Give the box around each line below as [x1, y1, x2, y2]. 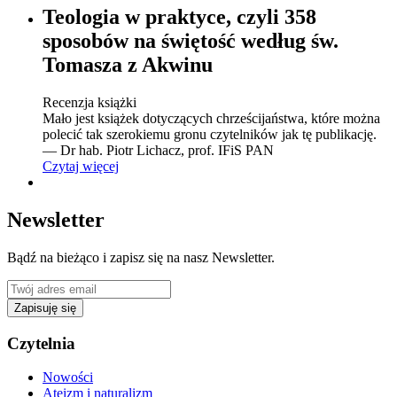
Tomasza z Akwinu [43, 53, 213, 77]
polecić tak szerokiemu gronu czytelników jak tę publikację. [43, 127, 377, 143]
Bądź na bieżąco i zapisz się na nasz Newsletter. [7, 249, 275, 265]
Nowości [43, 370, 93, 385]
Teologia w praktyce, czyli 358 [43, 5, 316, 29]
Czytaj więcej [43, 159, 119, 175]
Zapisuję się [14, 300, 76, 315]
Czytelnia [7, 333, 75, 353]
